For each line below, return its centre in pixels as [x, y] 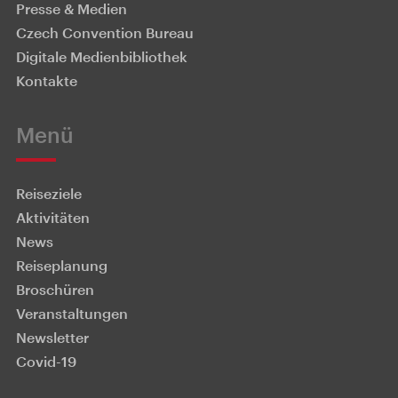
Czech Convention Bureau [105, 33]
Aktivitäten [53, 218]
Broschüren [55, 290]
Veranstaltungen [72, 314]
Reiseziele [49, 194]
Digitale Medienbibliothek [102, 57]
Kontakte [47, 81]
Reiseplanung [62, 266]
